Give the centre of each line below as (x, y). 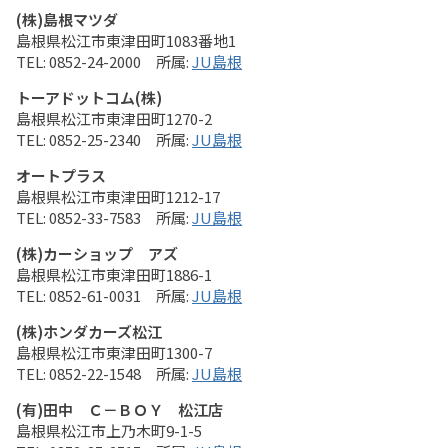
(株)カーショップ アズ (97, 253)
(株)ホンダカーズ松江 (89, 331)
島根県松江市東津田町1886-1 (114, 274)
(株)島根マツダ (67, 19)
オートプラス (61, 175)
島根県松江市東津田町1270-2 (114, 118)
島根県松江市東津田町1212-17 (118, 196)
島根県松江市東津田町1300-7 (114, 352)
